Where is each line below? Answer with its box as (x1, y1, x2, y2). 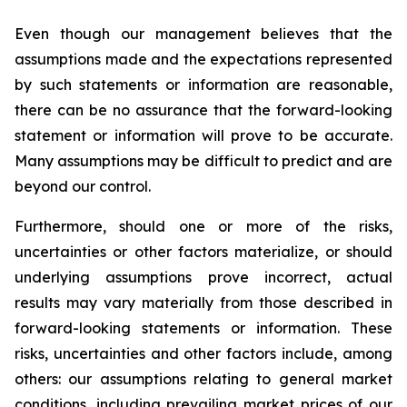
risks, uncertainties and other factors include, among (15, 344, 392, 362)
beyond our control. (15, 177, 151, 195)
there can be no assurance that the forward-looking (15, 101, 392, 119)
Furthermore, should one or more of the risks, (15, 217, 392, 235)
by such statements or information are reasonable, (15, 75, 392, 94)
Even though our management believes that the (15, 25, 392, 43)
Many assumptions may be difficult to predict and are (15, 152, 392, 170)
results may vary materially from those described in (15, 293, 392, 312)
